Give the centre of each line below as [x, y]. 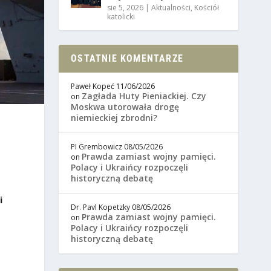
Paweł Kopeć [93, 87]
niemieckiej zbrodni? [114, 118]
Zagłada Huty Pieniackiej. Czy [144, 96]
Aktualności [171, 8]
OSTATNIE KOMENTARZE [127, 59]
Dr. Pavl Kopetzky [101, 207]
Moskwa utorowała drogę [125, 107]
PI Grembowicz [97, 147]
